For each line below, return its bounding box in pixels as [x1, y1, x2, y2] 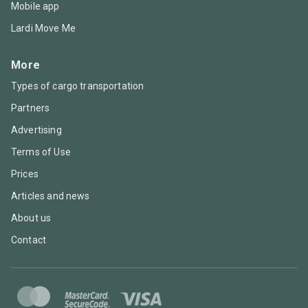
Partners [11, 102, 50, 113]
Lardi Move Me [11, 22, 76, 34]
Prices [11, 168, 38, 179]
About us [11, 212, 52, 223]
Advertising [11, 124, 62, 135]
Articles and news [11, 190, 90, 201]
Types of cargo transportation [11, 80, 144, 91]
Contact [11, 234, 47, 245]
